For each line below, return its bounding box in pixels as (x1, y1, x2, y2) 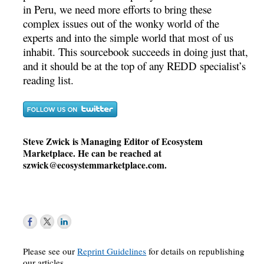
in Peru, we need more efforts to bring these (23, 1, 212, 16)
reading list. (23, 72, 74, 87)
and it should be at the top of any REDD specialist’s (23, 58, 246, 73)
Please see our (23, 245, 78, 257)
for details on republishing (146, 245, 245, 257)
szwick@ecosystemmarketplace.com (23, 158, 165, 171)
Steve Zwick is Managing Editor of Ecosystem (23, 134, 203, 148)
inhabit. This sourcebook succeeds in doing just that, (23, 44, 249, 59)
